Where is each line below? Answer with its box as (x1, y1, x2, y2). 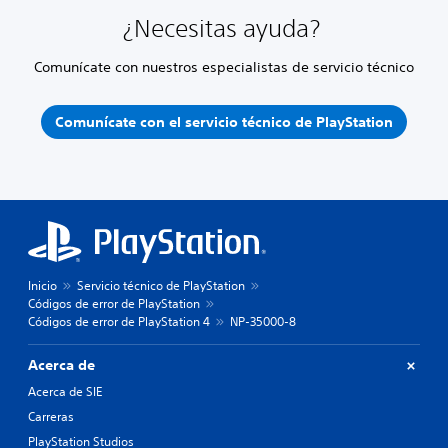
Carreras (28, 408, 74, 426)
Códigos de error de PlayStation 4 (28, 313, 210, 331)
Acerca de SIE (28, 383, 102, 401)
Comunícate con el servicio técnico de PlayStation (55, 112, 393, 131)
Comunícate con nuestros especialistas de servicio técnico (34, 58, 414, 77)
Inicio (28, 277, 57, 295)
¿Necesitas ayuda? (122, 14, 326, 43)
